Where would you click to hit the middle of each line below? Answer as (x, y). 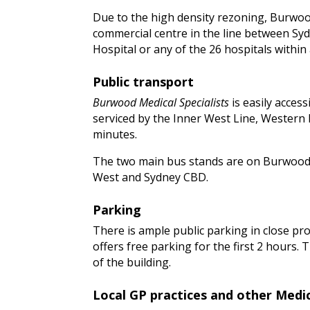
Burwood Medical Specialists (161, 102)
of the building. (132, 262)
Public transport (144, 81)
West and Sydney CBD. (151, 177)
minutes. (117, 134)
